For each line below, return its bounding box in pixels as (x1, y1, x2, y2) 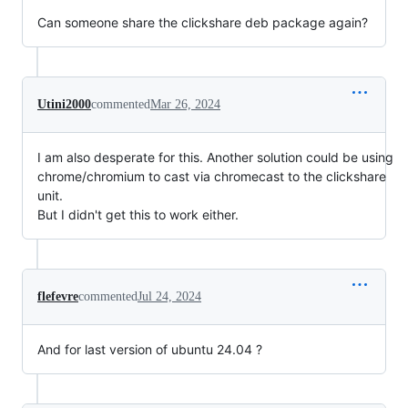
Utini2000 (37, 97, 91, 111)
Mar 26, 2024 (150, 97, 220, 111)
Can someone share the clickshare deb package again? (37, 14, 368, 30)
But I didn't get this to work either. (37, 206, 239, 222)
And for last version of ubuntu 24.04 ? (37, 341, 262, 357)
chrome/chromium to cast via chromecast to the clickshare (37, 168, 386, 184)
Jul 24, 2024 (138, 289, 201, 303)
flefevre (37, 289, 78, 303)
